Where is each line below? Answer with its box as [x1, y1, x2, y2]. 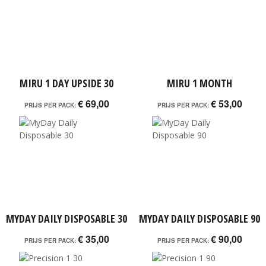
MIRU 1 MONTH [167, 76, 232, 90]
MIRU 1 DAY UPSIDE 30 [20, 76, 113, 90]
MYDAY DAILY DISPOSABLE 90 [139, 211, 260, 226]
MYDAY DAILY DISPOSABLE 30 [6, 211, 127, 226]
